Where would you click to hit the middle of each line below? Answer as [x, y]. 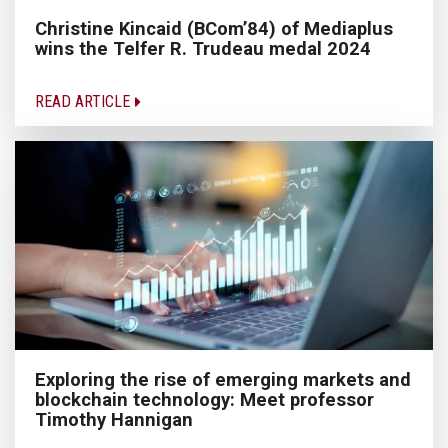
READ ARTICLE [84, 102]
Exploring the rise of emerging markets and [223, 380]
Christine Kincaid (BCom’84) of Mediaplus [214, 29]
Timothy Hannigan [114, 420]
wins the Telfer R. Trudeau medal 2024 [203, 49]
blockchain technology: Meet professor [204, 400]
